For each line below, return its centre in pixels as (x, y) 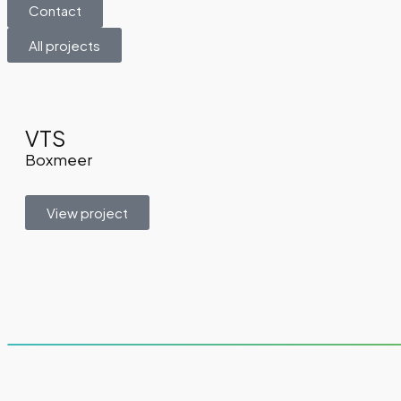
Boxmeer (59, 160)
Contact (55, 11)
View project (87, 213)
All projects (64, 46)
